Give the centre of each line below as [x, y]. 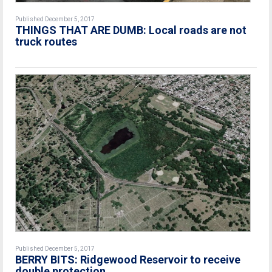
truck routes [46, 42]
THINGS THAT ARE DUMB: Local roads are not [131, 30]
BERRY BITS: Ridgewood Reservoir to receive [128, 259]
